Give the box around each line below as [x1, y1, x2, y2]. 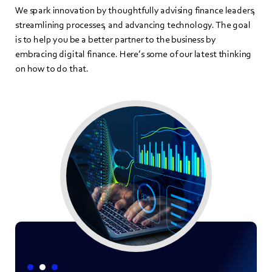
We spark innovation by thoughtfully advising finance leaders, [15, 4, 256, 16]
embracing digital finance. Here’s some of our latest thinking [15, 48, 252, 59]
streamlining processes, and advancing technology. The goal [15, 19, 251, 30]
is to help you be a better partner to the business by [15, 33, 216, 45]
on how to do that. [15, 63, 89, 74]
